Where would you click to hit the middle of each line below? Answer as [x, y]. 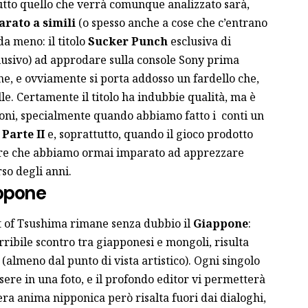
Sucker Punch [128, 41]
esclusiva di [199, 41]
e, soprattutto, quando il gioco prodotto [148, 134]
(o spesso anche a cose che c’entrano [171, 22]
